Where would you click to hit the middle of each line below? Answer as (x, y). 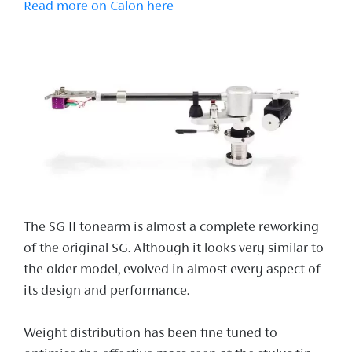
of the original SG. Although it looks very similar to (174, 249)
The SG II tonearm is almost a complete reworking (171, 227)
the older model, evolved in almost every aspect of (172, 270)
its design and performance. (106, 291)
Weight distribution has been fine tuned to (150, 334)
